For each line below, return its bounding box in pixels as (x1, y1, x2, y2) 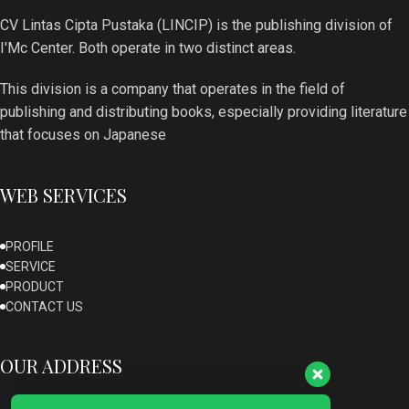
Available (95, 383, 138, 396)
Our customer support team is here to (51, 269, 290, 288)
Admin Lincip (95, 360, 192, 380)
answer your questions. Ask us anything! (42, 289, 299, 308)
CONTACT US (5, 299, 83, 314)
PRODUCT (5, 278, 64, 294)
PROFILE (5, 238, 54, 254)
